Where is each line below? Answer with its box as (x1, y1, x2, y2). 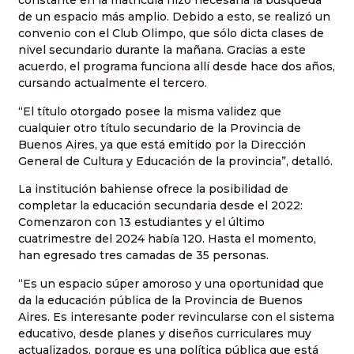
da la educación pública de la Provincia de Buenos (18, 292, 303, 307)
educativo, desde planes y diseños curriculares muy (18, 326, 311, 341)
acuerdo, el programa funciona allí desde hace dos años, (18, 59, 335, 74)
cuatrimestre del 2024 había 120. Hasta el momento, (18, 232, 316, 247)
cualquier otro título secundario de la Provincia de (18, 120, 301, 135)
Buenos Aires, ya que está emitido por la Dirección (18, 137, 306, 152)
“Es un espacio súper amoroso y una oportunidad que (18, 276, 324, 291)
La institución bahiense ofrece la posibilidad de (18, 182, 288, 197)
